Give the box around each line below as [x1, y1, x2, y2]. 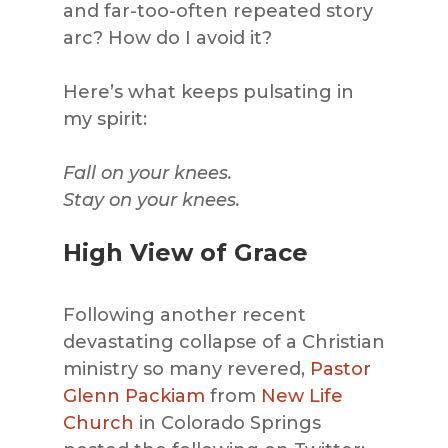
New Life [260, 385, 343, 408]
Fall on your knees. [62, 162, 232, 185]
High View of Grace [62, 238, 308, 268]
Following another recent [62, 304, 306, 327]
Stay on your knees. [62, 189, 240, 212]
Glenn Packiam [62, 385, 205, 408]
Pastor [309, 358, 371, 381]
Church [62, 412, 134, 435]
